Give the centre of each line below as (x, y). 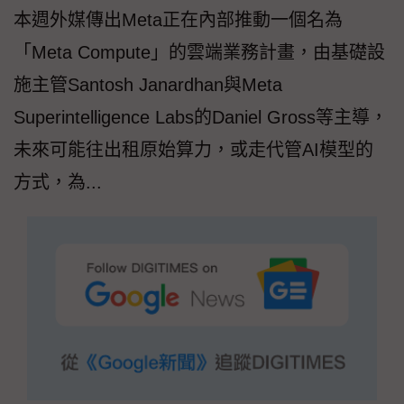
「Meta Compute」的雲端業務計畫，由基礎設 (199, 53)
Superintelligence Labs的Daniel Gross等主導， (201, 118)
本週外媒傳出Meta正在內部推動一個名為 (178, 20)
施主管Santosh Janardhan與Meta (148, 85)
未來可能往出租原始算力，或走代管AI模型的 (193, 150)
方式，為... (58, 183)
